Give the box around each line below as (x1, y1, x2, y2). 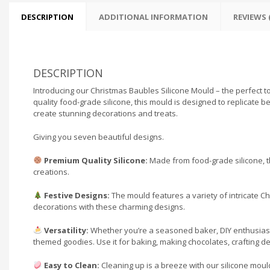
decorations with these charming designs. (33, 201, 185, 212)
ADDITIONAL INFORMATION (99, 11, 208, 22)
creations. (33, 166, 69, 177)
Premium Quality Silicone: (43, 154, 148, 166)
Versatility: (43, 224, 89, 236)
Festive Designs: (43, 189, 110, 201)
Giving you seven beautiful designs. (33, 131, 164, 142)
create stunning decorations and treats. (33, 107, 178, 119)
